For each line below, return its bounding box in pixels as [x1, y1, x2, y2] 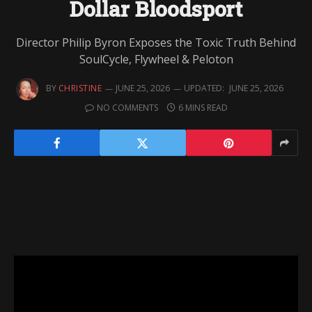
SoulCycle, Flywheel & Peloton [79, 52, 233, 67]
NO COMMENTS [96, 102, 158, 114]
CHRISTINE [58, 82, 102, 95]
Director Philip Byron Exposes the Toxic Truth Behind [16, 35, 296, 50]
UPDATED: [184, 82, 225, 95]
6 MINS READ [178, 102, 228, 114]
